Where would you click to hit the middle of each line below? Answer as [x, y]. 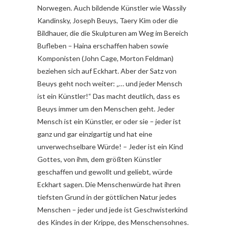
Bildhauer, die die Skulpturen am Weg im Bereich [113, 33]
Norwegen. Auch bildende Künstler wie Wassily [112, 8]
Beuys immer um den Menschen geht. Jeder [106, 109]
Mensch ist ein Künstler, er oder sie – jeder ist [109, 122]
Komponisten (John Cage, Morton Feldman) [105, 59]
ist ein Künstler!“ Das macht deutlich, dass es [109, 96]
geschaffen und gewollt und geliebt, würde [105, 172]
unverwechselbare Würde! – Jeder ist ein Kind [110, 147]
